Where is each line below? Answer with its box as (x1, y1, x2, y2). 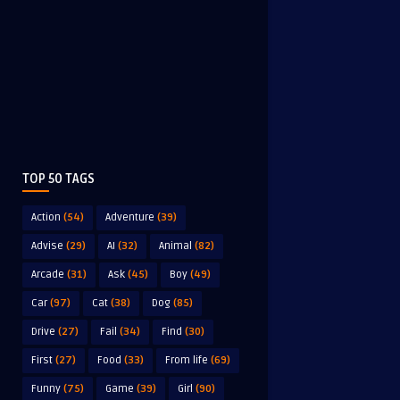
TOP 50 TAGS (22, 171, 95, 187)
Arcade (31, 268, 64, 281)
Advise (31, 239, 63, 253)
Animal (159, 239, 192, 253)
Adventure (105, 211, 154, 224)
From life (165, 354, 208, 367)
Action (31, 211, 61, 224)
